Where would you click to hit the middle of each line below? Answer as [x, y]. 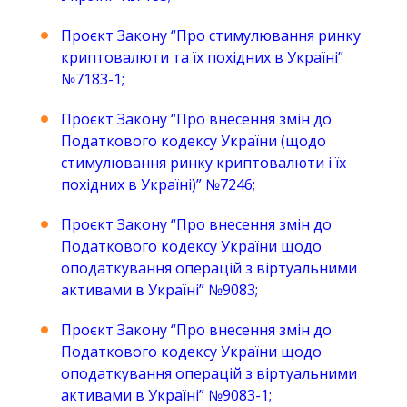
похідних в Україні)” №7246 [157, 184]
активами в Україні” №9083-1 [165, 395]
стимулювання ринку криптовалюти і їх [203, 163]
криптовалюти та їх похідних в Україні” [202, 57]
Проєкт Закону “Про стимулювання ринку [211, 35]
